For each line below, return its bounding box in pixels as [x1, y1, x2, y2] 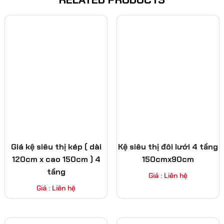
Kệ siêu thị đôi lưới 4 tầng [118, 141, 218, 152]
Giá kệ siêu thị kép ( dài [10, 141, 101, 152]
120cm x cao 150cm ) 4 [11, 154, 100, 165]
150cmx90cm [142, 154, 194, 165]
